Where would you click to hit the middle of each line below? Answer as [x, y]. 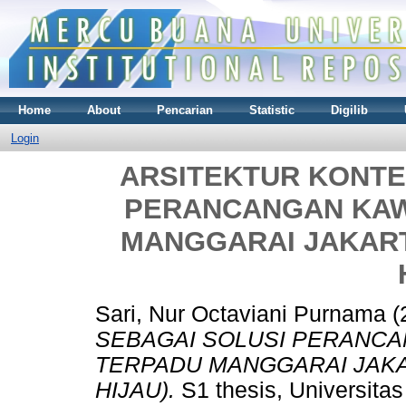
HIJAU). [135, 391]
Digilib [349, 110]
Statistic [272, 110]
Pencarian [185, 110]
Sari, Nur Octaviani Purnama [241, 314]
